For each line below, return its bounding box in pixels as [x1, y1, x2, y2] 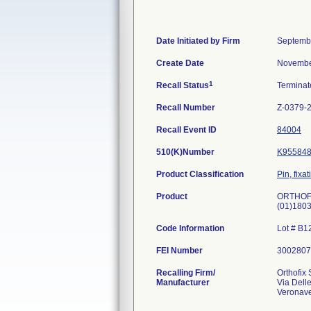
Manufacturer [156, 278, 210, 287]
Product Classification [156, 169, 244, 179]
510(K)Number [156, 147, 215, 157]
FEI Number [156, 246, 203, 255]
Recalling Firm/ [156, 268, 215, 278]
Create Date [156, 58, 204, 68]
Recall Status [156, 81, 209, 90]
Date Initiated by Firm [156, 36, 240, 46]
